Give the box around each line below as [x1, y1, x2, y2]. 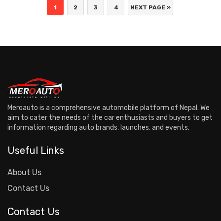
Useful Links [7, 145, 64, 157]
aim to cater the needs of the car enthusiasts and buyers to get [7, 113, 213, 122]
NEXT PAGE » [130, 4, 171, 11]
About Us [7, 168, 41, 178]
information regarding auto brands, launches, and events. [7, 123, 189, 132]
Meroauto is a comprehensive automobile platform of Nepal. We [7, 103, 210, 112]
